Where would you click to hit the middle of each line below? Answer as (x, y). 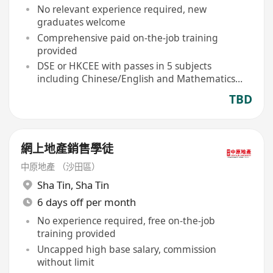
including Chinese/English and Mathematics (136, 79)
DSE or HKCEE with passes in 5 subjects (124, 66)
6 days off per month (86, 202)
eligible (53, 92)
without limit (66, 262)
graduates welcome (81, 22)
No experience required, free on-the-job (126, 221)
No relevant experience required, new (122, 9)
